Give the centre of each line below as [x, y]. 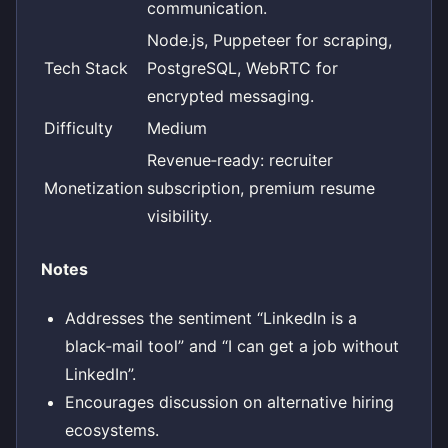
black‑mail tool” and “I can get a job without [232, 345]
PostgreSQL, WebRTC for [242, 68]
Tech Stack [86, 68]
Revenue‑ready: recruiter [240, 160]
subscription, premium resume [261, 188]
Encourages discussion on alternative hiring [229, 401]
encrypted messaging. [230, 96]
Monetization [93, 188]
